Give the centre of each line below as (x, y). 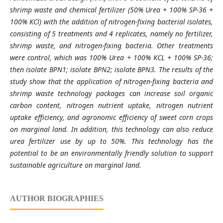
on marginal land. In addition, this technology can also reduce (111, 129)
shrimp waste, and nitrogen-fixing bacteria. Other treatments (111, 46)
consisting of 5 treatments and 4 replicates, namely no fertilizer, (111, 34)
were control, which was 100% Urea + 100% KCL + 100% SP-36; (111, 58)
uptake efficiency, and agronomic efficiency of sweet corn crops (111, 117)
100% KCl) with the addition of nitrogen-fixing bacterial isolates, (111, 22)
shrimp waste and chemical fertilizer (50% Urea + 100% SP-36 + (111, 10)
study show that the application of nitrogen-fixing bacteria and (111, 82)
